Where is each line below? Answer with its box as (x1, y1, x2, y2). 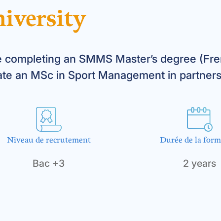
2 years (183, 157, 217, 169)
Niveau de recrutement (6, 135, 91, 145)
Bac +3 (33, 157, 65, 169)
